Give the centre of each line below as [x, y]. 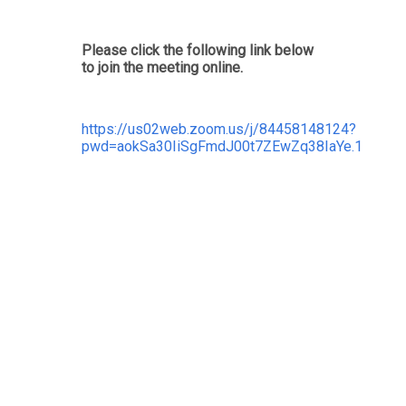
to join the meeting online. [162, 67]
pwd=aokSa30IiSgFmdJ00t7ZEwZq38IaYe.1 [222, 146]
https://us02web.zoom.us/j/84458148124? [218, 129]
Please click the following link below [197, 50]
